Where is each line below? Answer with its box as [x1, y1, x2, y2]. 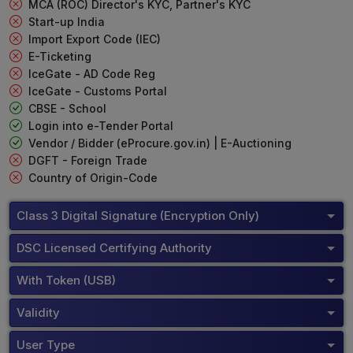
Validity [17, 305, 60, 320]
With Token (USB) [17, 273, 116, 288]
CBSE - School [28, 101, 106, 115]
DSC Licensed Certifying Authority [17, 240, 212, 255]
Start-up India [28, 14, 105, 28]
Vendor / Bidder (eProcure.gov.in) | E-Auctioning [28, 136, 292, 150]
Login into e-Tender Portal [28, 118, 173, 132]
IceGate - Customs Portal [28, 84, 167, 98]
